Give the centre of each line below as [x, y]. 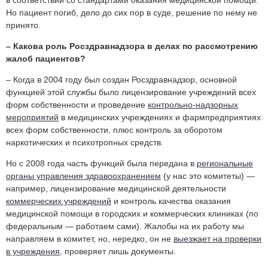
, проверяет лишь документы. [118, 251]
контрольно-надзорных [193, 104]
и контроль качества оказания [171, 201]
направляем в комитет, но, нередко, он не [90, 238]
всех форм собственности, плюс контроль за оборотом [114, 130]
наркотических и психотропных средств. [85, 142]
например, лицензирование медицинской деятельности [116, 188]
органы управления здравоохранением [83, 176]
